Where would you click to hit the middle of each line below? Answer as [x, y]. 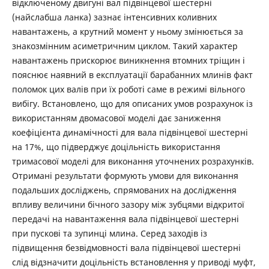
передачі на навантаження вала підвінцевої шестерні [125, 219]
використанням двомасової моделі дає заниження [116, 118]
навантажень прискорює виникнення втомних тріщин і [128, 60]
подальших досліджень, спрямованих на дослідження [124, 190]
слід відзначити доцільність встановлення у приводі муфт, [134, 262]
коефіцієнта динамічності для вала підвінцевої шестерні [130, 132]
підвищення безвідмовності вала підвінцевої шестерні [126, 247]
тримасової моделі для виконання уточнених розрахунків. [133, 161]
